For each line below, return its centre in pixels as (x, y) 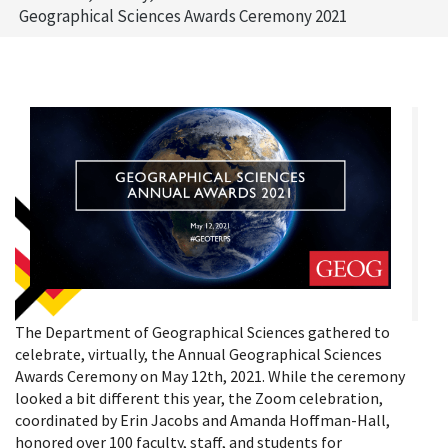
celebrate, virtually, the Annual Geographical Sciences (198, 354)
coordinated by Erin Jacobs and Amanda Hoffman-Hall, (202, 420)
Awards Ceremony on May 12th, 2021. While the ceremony (210, 376)
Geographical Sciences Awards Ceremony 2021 (183, 16)
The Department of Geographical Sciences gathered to (202, 332)
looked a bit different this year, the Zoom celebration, (199, 398)
